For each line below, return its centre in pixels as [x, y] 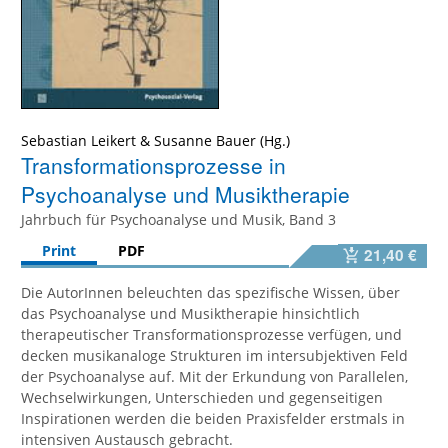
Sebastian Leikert [78, 141]
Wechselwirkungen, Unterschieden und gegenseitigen [202, 398]
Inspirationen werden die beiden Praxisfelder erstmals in [213, 419]
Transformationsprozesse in [153, 165]
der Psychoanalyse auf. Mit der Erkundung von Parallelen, [214, 377]
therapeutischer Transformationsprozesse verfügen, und [211, 335]
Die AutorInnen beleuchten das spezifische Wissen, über [210, 293]
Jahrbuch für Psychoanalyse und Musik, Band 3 [178, 220]
